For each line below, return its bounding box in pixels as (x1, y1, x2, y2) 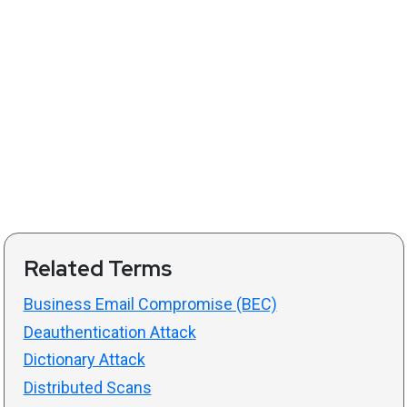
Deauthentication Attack (23, 322, 196, 342)
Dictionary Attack (23, 350, 145, 370)
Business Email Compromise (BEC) (23, 294, 277, 314)
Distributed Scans (23, 377, 152, 397)
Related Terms (23, 254, 172, 283)
